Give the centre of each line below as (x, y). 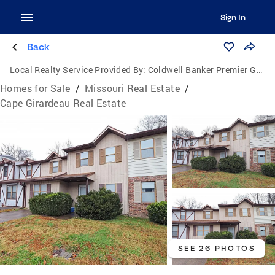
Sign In (233, 17)
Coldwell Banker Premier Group (202, 70)
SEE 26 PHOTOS (216, 248)
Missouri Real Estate (133, 88)
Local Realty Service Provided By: (78, 70)
